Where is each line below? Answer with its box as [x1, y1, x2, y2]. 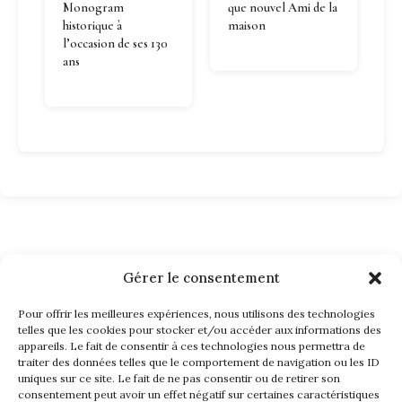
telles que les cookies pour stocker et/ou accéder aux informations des [18, 323, 381, 336]
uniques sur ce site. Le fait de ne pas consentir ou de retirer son [18, 371, 340, 385]
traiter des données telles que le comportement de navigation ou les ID [18, 355, 380, 369]
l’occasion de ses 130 [63, 35, 168, 51]
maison [228, 17, 266, 33]
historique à [63, 17, 122, 33]
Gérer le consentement [122, 269, 280, 286]
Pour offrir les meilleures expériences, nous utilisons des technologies [18, 307, 375, 320]
